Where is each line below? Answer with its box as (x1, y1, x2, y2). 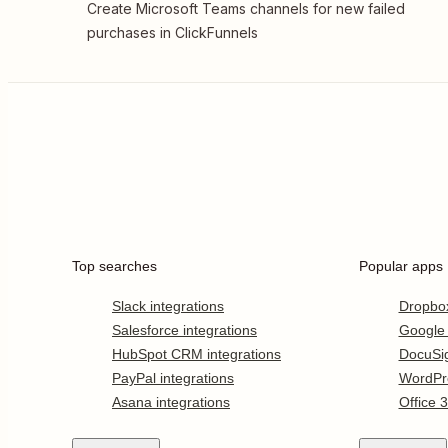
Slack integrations (112, 298, 224, 314)
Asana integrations (112, 394, 230, 410)
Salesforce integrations (112, 322, 257, 338)
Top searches (72, 258, 157, 274)
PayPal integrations (112, 370, 234, 386)
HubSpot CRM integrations (112, 346, 281, 362)
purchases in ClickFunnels (87, 24, 258, 41)
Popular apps (358, 258, 443, 274)
